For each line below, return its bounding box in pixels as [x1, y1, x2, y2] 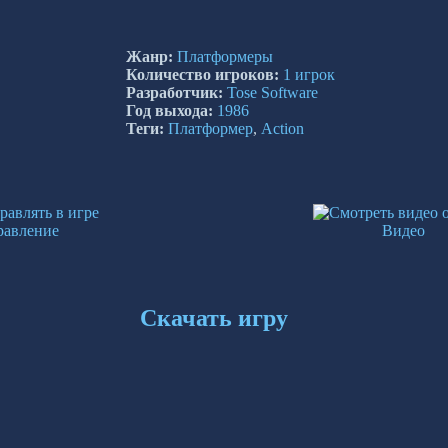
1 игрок [282, 66, 335, 84]
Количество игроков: [125, 66, 279, 84]
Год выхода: [125, 102, 213, 120]
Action [260, 120, 304, 138]
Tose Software [226, 84, 318, 102]
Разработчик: [125, 84, 223, 102]
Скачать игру [140, 304, 288, 331]
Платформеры [176, 48, 273, 66]
